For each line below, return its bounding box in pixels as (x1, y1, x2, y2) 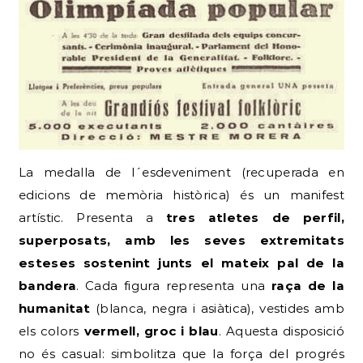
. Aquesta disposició (218, 323, 344, 340)
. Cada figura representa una (76, 278, 272, 294)
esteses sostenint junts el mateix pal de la (19, 255, 344, 271)
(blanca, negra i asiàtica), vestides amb (90, 301, 344, 317)
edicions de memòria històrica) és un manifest (19, 187, 344, 203)
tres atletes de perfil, (165, 210, 344, 226)
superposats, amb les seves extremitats (19, 233, 344, 249)
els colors (19, 323, 84, 340)
